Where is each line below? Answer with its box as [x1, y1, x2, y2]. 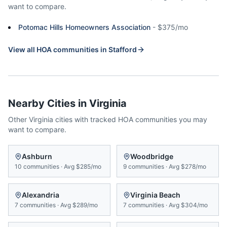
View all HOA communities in [8, 45, 108, 54]
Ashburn [22, 152, 52, 161]
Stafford [108, 45, 137, 54]
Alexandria [22, 191, 59, 199]
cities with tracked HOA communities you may [53, 115, 207, 124]
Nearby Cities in [8, 97, 89, 109]
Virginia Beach [130, 191, 180, 199]
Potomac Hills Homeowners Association [18, 23, 150, 31]
